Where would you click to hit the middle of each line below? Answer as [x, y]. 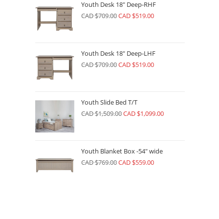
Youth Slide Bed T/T [109, 102]
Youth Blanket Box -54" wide [122, 151]
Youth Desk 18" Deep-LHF [118, 53]
